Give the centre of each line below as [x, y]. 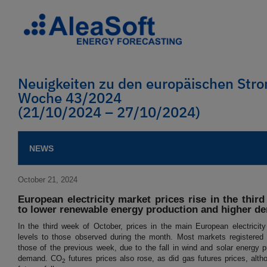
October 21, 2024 [48, 180]
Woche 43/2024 [70, 98]
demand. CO [40, 259]
